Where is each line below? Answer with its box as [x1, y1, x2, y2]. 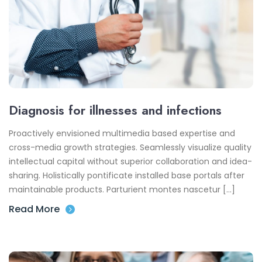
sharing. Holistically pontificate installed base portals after [9, 170, 244, 182]
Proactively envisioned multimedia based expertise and [9, 127, 235, 140]
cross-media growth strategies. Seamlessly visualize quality [9, 142, 251, 154]
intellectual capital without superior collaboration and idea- [9, 156, 252, 168]
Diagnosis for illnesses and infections [9, 101, 222, 120]
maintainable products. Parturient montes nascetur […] [9, 184, 235, 196]
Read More [9, 202, 60, 216]
